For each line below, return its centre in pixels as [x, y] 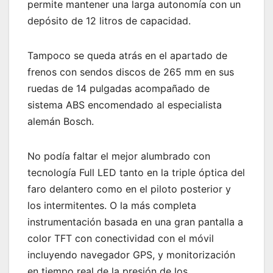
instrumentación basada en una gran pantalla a [135, 222]
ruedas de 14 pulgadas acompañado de [119, 88]
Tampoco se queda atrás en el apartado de [127, 55]
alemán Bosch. [61, 121]
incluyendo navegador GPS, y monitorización [131, 254]
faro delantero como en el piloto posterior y [129, 189]
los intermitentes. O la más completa [112, 205]
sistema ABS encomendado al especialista [125, 105]
